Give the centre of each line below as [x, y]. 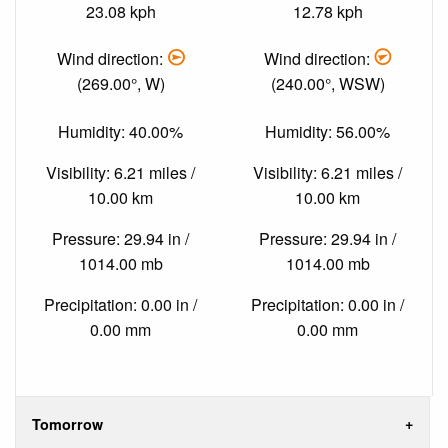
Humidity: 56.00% [327, 131]
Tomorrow [67, 423]
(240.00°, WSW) [327, 84]
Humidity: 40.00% [120, 131]
